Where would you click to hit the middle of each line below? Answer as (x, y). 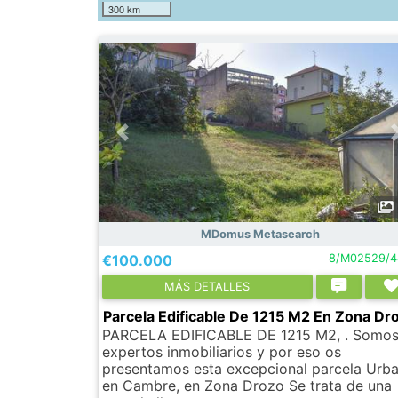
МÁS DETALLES (207, 286)
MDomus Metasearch (260, 234)
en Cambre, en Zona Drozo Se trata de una (247, 385)
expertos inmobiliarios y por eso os (222, 351)
